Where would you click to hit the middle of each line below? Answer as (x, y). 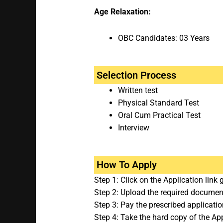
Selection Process (136, 75)
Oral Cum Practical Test (159, 115)
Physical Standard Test (158, 103)
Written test (138, 91)
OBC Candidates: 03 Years (164, 38)
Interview (133, 128)
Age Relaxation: (122, 12)
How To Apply (126, 165)
